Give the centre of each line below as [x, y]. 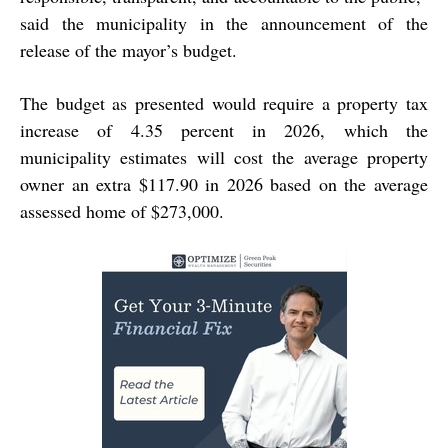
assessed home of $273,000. [122, 211]
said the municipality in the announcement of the [224, 23]
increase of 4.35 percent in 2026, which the [224, 130]
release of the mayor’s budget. [128, 50]
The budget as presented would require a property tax [224, 103]
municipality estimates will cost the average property [224, 157]
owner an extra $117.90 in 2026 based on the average [224, 184]
